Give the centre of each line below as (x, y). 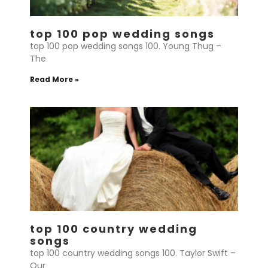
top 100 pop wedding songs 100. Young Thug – (126, 46)
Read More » (54, 79)
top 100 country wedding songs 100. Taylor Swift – (133, 253)
